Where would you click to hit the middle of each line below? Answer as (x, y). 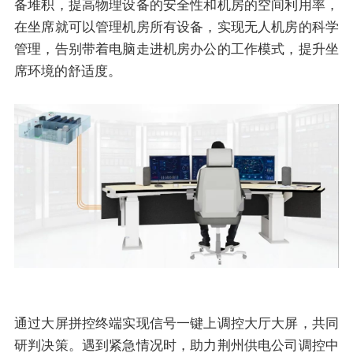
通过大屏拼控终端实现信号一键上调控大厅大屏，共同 (176, 323)
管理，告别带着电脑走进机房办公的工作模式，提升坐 (176, 49)
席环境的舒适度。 (68, 71)
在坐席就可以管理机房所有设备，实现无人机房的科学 (176, 27)
